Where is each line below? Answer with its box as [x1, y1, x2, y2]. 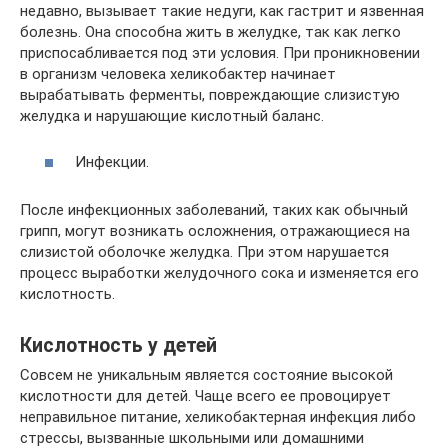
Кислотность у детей [20, 333, 217, 357]
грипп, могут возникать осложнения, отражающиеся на [20, 222, 410, 241]
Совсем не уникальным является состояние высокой [20, 366, 393, 385]
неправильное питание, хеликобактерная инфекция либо [20, 408, 416, 427]
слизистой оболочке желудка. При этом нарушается [20, 243, 389, 262]
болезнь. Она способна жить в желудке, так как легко [20, 22, 401, 41]
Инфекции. [75, 153, 149, 172]
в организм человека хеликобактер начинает [20, 64, 336, 83]
